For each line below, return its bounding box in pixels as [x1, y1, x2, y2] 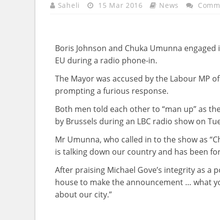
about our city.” [55, 189, 112, 200]
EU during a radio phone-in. [55, 55, 157, 66]
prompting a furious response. [55, 85, 168, 96]
